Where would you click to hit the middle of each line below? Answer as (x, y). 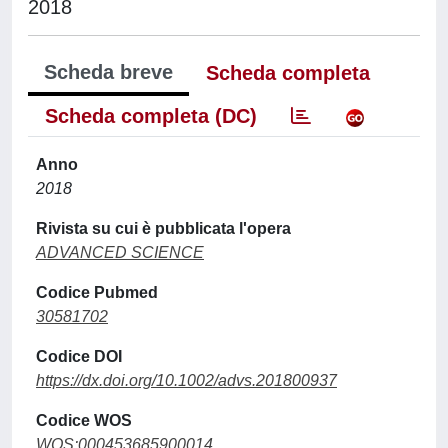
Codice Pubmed (97, 292)
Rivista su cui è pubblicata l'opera (163, 228)
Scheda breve (108, 71)
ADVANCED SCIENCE (120, 252)
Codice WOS (84, 420)
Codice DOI (79, 356)
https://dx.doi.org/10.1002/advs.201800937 (186, 380)
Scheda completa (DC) (151, 115)
